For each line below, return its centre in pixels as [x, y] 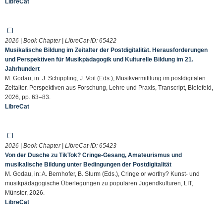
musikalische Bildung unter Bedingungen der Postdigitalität [88, 164]
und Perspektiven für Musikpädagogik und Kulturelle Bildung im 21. [99, 59]
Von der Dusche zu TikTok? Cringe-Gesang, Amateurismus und [93, 155]
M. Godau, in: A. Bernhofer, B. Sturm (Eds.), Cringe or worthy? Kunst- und [102, 174]
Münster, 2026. [25, 193]
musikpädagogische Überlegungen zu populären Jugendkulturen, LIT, [99, 183]
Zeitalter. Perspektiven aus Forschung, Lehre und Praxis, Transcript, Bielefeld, [109, 87]
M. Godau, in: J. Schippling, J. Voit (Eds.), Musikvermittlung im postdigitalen [105, 78]
